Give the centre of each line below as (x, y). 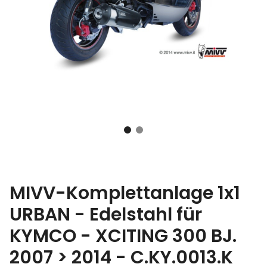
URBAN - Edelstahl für (106, 214)
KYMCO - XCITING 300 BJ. (123, 236)
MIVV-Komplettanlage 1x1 (125, 193)
